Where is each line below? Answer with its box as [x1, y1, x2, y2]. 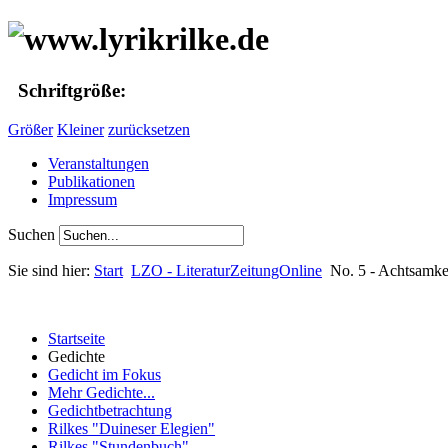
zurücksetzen [108, 120, 190, 138]
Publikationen [48, 172, 135, 190]
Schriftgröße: [8, 79, 126, 101]
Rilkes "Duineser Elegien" [48, 419, 215, 437]
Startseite [48, 329, 105, 347]
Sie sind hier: [8, 261, 94, 279]
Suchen [8, 225, 59, 243]
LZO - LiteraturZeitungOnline [131, 261, 322, 279]
